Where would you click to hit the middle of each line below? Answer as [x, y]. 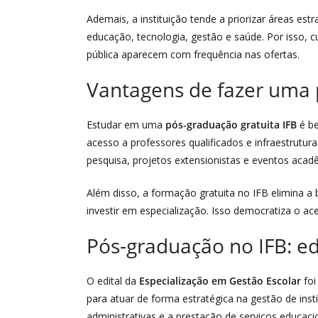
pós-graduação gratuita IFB [231, 125]
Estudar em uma [126, 125]
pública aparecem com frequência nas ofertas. [193, 54]
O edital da [113, 281]
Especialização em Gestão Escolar [220, 281]
